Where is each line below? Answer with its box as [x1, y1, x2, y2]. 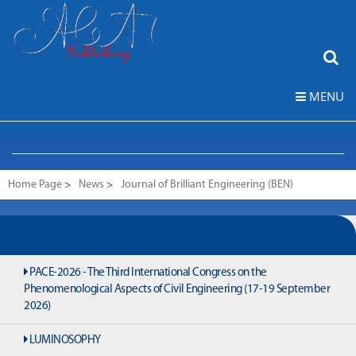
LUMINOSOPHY [27, 335, 101, 346]
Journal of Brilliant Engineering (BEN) [121, 179, 293, 191]
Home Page [8, 179, 62, 191]
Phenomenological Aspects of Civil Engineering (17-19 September [24, 284, 330, 296]
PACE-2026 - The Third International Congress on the [27, 267, 267, 279]
